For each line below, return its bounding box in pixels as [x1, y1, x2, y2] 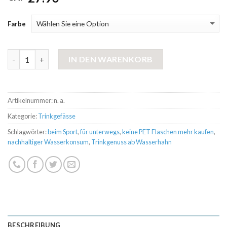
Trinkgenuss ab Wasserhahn [91, 138, 172, 146]
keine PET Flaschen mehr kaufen [122, 128, 214, 136]
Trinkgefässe [38, 112, 75, 121]
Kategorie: [8, 112, 38, 121]
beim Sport [48, 128, 78, 136]
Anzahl [7, 50, 31, 59]
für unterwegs [80, 128, 120, 136]
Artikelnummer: [8, 96, 54, 105]
